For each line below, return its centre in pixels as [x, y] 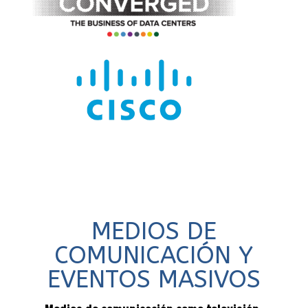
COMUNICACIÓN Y [154, 256]
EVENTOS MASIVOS [154, 280]
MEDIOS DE [154, 232]
